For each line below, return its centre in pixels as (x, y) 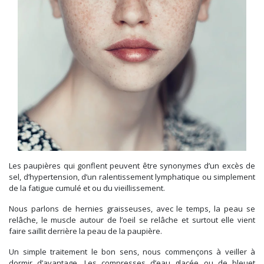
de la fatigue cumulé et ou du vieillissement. (87, 188)
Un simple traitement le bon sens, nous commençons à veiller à (132, 252)
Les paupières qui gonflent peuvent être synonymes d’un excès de (132, 166)
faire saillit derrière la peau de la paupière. (85, 231)
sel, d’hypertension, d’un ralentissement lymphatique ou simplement (132, 177)
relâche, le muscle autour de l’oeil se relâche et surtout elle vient (132, 220)
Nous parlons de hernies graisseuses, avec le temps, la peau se (132, 209)
